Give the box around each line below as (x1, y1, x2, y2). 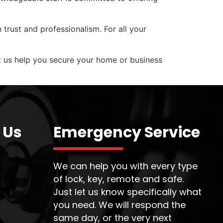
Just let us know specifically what (53, 185, 202, 198)
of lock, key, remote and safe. (53, 172, 184, 185)
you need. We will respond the (53, 198, 186, 211)
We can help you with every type (53, 159, 198, 172)
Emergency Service (53, 121, 200, 143)
